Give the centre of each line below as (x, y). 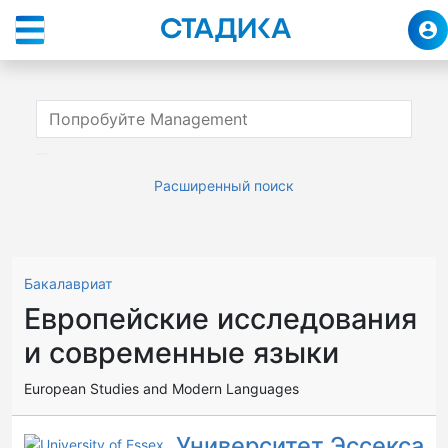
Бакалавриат (68, 283)
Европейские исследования (220, 318)
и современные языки (181, 352)
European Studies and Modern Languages (161, 388)
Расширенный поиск (224, 185)
